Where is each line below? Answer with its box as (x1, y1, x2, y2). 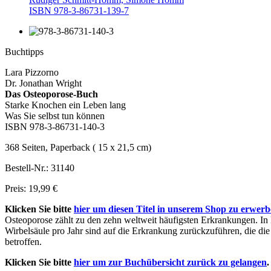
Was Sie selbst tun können (5, 110, 105, 121)
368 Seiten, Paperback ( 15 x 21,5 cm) (5, 142, 151, 152)
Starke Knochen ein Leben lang (5, 99, 126, 110)
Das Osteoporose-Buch (5, 88, 98, 99)
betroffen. (5, 236, 42, 247)
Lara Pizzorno (5, 67, 59, 77)
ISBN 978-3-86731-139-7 (29, 5, 129, 16)
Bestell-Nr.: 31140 (5, 162, 74, 173)
